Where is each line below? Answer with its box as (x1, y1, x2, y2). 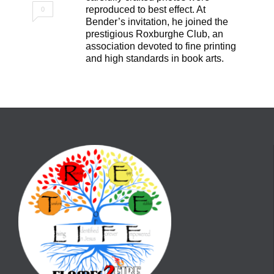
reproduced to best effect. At (86, 4, 206, 15)
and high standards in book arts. (86, 53, 224, 64)
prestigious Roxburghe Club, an (86, 29, 223, 40)
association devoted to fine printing (86, 41, 236, 52)
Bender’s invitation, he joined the (86, 17, 228, 28)
